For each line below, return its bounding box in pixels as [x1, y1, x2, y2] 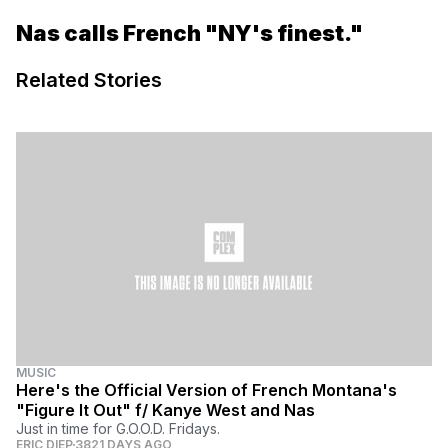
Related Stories [16, 68, 162, 93]
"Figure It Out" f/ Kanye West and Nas [16, 400, 315, 421]
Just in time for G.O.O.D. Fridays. [16, 420, 220, 438]
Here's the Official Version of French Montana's [16, 380, 397, 401]
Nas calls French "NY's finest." [16, 20, 363, 47]
